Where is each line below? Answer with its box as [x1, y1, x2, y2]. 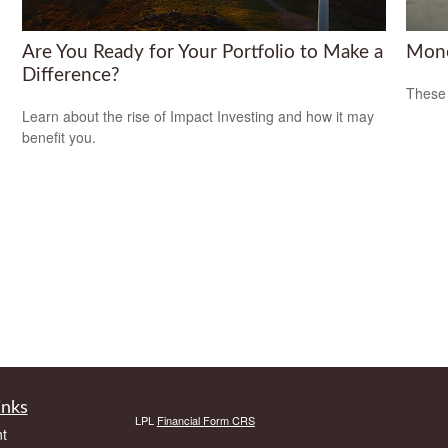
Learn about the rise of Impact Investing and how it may [22, 105, 375, 126]
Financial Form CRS [156, 412, 255, 428]
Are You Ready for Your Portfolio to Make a [22, 43, 384, 63]
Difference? [22, 66, 121, 86]
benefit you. [22, 126, 97, 147]
